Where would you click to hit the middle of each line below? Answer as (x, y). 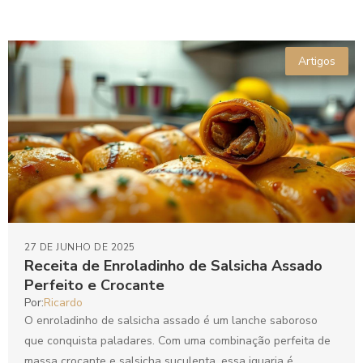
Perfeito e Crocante (94, 286)
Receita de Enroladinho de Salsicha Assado (173, 266)
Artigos (317, 61)
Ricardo (63, 303)
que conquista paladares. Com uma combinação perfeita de (177, 341)
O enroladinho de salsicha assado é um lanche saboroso (171, 321)
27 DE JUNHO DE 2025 (80, 248)
